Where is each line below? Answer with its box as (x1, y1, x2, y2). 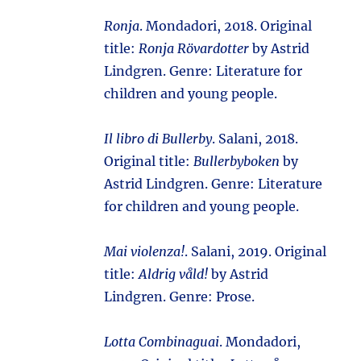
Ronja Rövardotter (139, 40, 250, 56)
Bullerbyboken (193, 153, 280, 169)
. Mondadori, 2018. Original (139, 18, 313, 34)
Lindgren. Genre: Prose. (104, 288, 255, 305)
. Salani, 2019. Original (185, 243, 327, 259)
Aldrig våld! (139, 266, 209, 282)
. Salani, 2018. (212, 131, 299, 147)
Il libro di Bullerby (104, 131, 213, 147)
